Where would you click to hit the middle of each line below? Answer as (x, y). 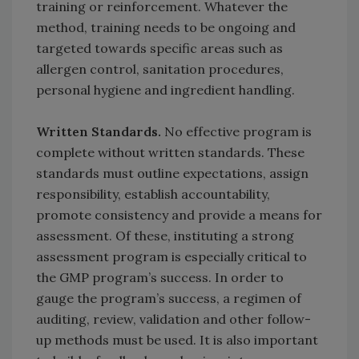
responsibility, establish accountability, (153, 194)
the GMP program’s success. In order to (160, 278)
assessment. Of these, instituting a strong (165, 236)
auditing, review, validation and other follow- (173, 319)
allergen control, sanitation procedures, (160, 69)
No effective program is (236, 132)
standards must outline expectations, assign (172, 173)
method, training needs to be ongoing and (166, 28)
